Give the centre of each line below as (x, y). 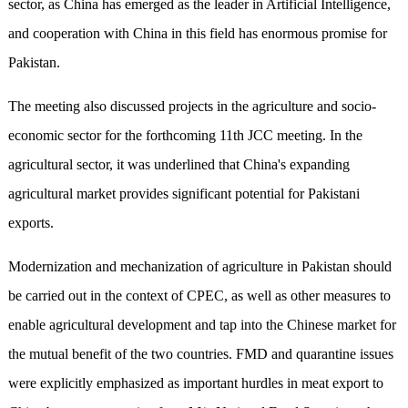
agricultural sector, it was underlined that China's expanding (178, 165)
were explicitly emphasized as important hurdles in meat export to (195, 383)
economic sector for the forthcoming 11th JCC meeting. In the (185, 136)
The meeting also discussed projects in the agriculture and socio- (192, 107)
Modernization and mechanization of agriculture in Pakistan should (199, 267)
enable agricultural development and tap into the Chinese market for (202, 325)
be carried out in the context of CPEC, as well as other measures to (199, 296)
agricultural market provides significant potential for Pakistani (184, 194)
